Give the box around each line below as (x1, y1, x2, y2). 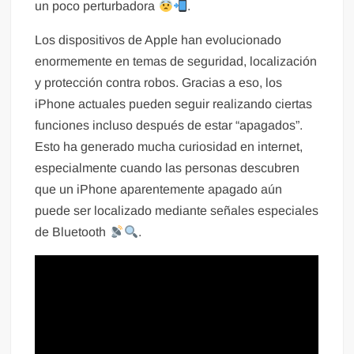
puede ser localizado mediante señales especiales (35, 203, 319, 217)
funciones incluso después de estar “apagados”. (35, 118, 303, 132)
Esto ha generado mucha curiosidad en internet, (35, 139, 303, 153)
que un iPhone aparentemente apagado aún (35, 182, 283, 196)
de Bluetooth (35, 224, 110, 239)
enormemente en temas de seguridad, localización (35, 54, 318, 68)
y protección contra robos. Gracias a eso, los (35, 75, 283, 89)
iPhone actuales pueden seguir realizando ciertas (35, 96, 313, 111)
